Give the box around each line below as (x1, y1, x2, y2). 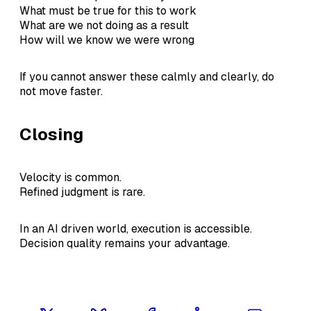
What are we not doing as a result (19, 18, 189, 33)
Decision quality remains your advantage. (19, 236, 230, 251)
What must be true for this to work (19, 3, 196, 19)
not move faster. (19, 84, 103, 99)
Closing (19, 124, 83, 146)
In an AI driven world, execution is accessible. (19, 221, 252, 237)
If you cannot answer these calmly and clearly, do (19, 69, 274, 85)
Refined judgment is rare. (19, 185, 145, 200)
